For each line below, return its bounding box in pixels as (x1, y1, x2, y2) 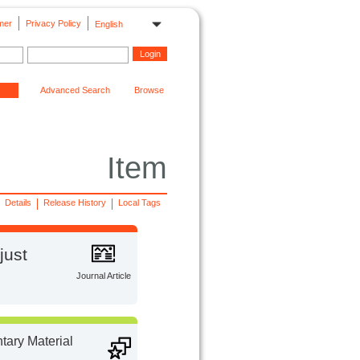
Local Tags (118, 198, 162, 208)
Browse (133, 84, 164, 95)
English (94, 18, 123, 29)
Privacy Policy (25, 18, 81, 28)
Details (4, 198, 31, 208)
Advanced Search (39, 84, 110, 95)
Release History (43, 198, 107, 208)
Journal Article (76, 271, 132, 281)
